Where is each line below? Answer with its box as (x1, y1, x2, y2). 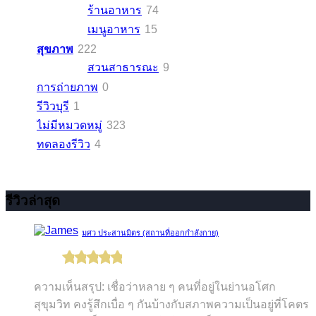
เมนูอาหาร (87, 23, 140, 35)
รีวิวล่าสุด (6, 193, 60, 209)
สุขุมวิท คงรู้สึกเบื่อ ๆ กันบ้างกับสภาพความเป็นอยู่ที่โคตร (34, 298, 309, 310)
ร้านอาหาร (87, 4, 142, 16)
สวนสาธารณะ (87, 61, 159, 73)
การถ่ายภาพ (37, 80, 98, 93)
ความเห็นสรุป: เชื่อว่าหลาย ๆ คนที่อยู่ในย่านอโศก (34, 280, 276, 293)
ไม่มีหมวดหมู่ (37, 119, 102, 131)
